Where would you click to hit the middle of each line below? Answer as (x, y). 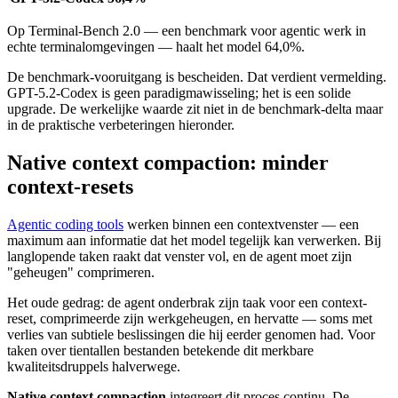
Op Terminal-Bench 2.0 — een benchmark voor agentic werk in (187, 30)
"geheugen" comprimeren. (81, 272)
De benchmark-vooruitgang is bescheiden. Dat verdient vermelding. (197, 76)
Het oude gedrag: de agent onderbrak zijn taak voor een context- (187, 302)
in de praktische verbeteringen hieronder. (121, 124)
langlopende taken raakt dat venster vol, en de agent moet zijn (179, 256)
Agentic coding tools (65, 224)
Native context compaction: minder (168, 162)
